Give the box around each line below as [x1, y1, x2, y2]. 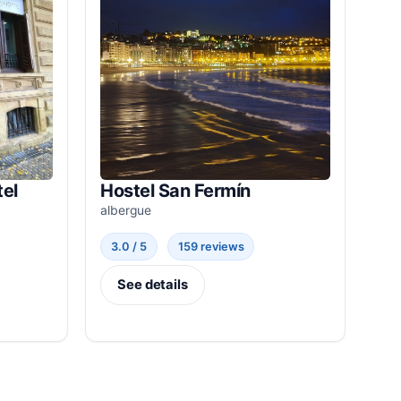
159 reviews [177, 239, 244, 253]
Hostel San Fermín [100, 179, 251, 201]
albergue [100, 202, 152, 218]
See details [117, 277, 188, 294]
